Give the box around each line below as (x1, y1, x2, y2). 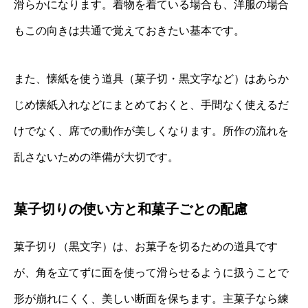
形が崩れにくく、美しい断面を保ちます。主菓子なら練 (14, 293, 289, 305)
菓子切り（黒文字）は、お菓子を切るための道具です (14, 241, 278, 253)
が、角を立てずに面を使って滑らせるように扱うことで (14, 267, 289, 279)
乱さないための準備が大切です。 (14, 151, 179, 164)
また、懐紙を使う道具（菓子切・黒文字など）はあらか (14, 73, 289, 85)
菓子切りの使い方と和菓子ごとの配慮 (14, 201, 247, 217)
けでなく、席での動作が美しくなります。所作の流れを (14, 125, 289, 137)
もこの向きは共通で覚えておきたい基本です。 (14, 25, 245, 37)
